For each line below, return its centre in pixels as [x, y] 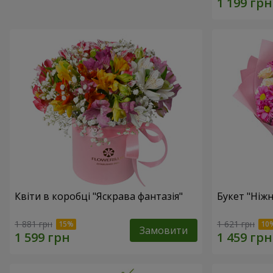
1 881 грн [34, 224]
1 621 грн [236, 224]
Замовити [164, 230]
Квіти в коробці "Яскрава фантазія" [99, 196]
